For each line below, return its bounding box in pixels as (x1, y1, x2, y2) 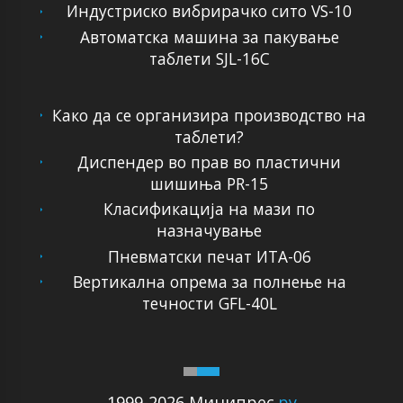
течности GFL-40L (141, 291, 277, 314)
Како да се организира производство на (52, 103, 367, 126)
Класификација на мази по (103, 198, 316, 220)
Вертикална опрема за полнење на (72, 270, 346, 292)
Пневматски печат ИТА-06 (107, 245, 311, 267)
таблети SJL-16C (148, 47, 270, 69)
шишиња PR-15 (150, 172, 269, 194)
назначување (157, 219, 263, 242)
